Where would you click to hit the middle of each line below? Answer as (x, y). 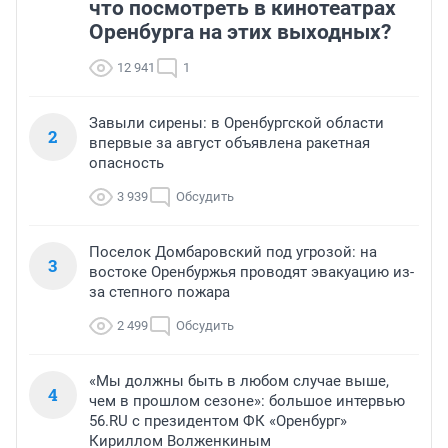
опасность (126, 162)
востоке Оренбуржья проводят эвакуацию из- (251, 271)
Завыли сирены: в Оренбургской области (236, 122)
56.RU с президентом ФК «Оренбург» (218, 420)
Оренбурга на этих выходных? (240, 31)
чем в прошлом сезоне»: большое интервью (247, 400)
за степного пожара (159, 291)
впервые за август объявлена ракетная (229, 142)
